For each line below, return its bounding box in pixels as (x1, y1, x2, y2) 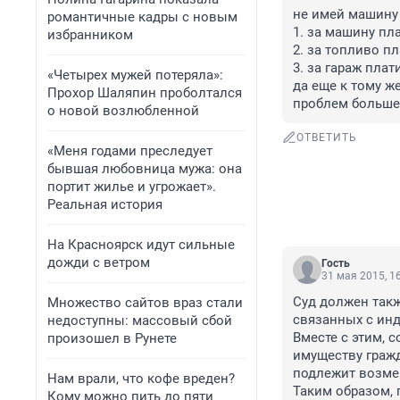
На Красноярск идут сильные (47, 237, 235, 253)
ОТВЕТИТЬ (296, 131, 357, 145)
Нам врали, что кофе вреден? (47, 371, 235, 387)
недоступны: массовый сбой (47, 312, 232, 329)
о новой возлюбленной (47, 103, 199, 119)
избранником (47, 27, 133, 43)
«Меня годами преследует (47, 143, 212, 159)
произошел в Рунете (47, 330, 177, 346)
